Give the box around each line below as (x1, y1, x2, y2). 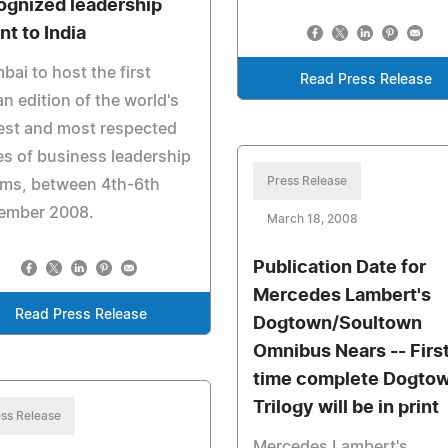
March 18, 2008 (266, 213, 358, 225)
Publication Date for (252, 259, 426, 277)
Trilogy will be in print (252, 399, 439, 417)
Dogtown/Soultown (252, 315, 422, 333)
